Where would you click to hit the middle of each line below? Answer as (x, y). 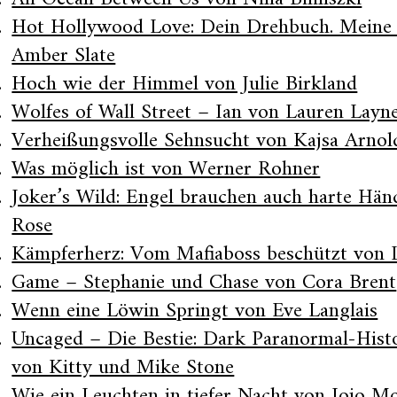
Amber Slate (64, 56)
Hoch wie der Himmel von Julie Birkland (185, 84)
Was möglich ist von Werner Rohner (166, 169)
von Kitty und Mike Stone (123, 368)
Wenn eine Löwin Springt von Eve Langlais (195, 311)
